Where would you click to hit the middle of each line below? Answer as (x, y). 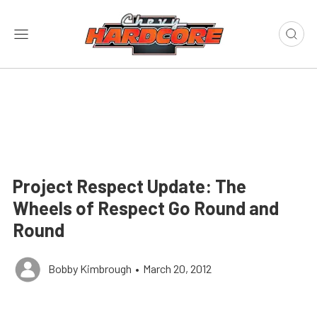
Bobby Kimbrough (90, 269)
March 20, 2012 (177, 269)
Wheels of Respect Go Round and (146, 208)
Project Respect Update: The (129, 186)
